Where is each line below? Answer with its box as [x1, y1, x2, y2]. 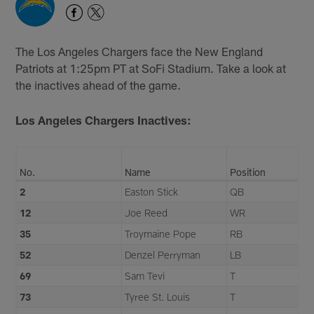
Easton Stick [125, 186, 179, 198]
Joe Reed [125, 207, 168, 219]
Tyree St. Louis [125, 291, 191, 303]
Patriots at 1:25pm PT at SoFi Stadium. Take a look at [15, 60, 287, 75]
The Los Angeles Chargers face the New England [15, 43, 264, 58]
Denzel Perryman [125, 249, 201, 261]
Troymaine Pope [125, 228, 197, 240]
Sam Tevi [125, 270, 165, 282]
